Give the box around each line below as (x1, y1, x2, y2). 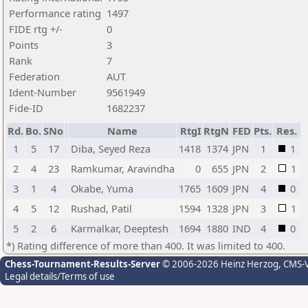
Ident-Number (9, 85, 76, 99)
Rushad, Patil (71, 201, 132, 215)
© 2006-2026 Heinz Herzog (160, 258, 278, 270)
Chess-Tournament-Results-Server (5, 258, 160, 270)
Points (9, 38, 38, 52)
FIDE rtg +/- (9, 22, 63, 36)
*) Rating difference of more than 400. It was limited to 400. (6, 239, 285, 252)
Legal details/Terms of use (5, 270, 115, 283)
